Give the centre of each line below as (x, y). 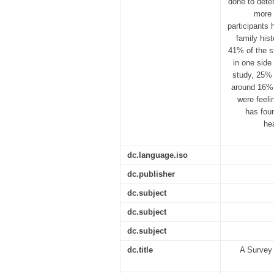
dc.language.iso (157, 155)
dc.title (140, 250)
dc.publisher (151, 174)
